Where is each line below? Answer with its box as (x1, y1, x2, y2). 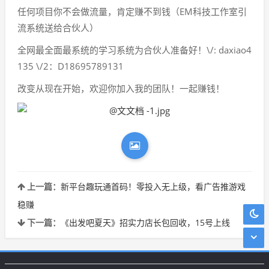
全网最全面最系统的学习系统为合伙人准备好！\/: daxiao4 (17, 44, 252, 56)
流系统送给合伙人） (17, 22, 98, 34)
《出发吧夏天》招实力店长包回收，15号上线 (61, 217, 230, 228)
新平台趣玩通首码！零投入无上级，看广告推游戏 (61, 181, 246, 192)
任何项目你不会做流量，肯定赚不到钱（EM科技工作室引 (17, 5, 247, 17)
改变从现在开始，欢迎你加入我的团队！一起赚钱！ (17, 82, 225, 94)
